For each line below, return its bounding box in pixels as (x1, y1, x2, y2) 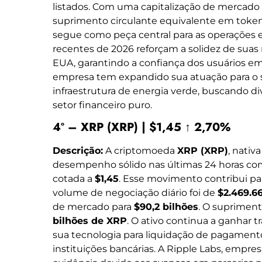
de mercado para (53, 201, 134, 212)
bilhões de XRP (53, 215, 127, 226)
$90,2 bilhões (134, 201, 198, 212)
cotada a (53, 173, 95, 184)
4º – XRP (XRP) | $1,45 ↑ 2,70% (53, 119, 230, 136)
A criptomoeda (103, 145, 177, 156)
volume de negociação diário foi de (53, 187, 218, 198)
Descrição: (53, 145, 103, 156)
